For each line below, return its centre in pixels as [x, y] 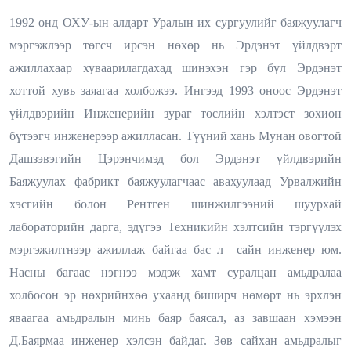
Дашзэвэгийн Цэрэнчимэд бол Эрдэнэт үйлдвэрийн [175, 158]
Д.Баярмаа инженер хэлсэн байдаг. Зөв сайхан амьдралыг [175, 340]
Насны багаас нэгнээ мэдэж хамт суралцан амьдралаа [175, 272]
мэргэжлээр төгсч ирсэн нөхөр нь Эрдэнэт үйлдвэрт [175, 45]
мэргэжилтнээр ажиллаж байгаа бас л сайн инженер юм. [175, 249]
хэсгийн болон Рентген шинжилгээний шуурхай [175, 204]
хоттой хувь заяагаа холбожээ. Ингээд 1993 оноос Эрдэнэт [175, 90]
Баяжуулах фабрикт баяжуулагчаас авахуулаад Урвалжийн [175, 181]
